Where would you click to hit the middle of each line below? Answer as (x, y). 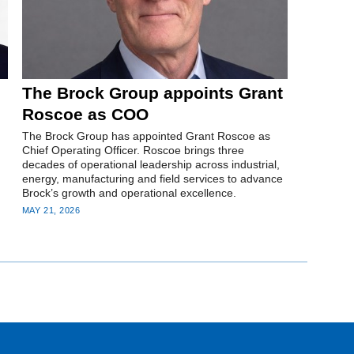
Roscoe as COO (85, 115)
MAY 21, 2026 (51, 210)
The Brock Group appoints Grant (152, 93)
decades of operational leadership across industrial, (151, 165)
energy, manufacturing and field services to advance (152, 179)
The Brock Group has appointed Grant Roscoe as (146, 136)
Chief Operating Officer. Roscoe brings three (133, 151)
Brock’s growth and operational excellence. (129, 193)
